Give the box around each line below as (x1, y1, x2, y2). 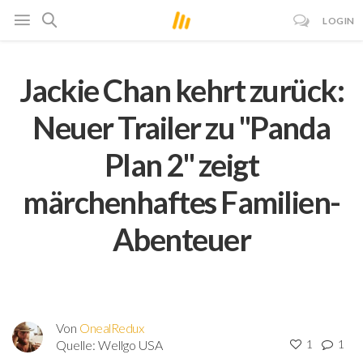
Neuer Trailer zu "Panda (32, 108, 331, 146)
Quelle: (56, 336, 98, 352)
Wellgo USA (98, 336, 163, 352)
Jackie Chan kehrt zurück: (19, 70, 344, 109)
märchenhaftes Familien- (23, 182, 340, 220)
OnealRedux (79, 319, 144, 335)
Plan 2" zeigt (104, 145, 259, 183)
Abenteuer (112, 220, 251, 258)
